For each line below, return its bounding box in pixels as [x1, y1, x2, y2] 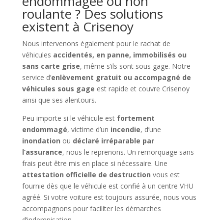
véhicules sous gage [22, 83, 95, 93]
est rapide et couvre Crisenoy [94, 83, 190, 93]
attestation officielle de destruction [22, 169, 151, 179]
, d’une [140, 124, 161, 134]
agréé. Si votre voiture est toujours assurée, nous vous [22, 192, 196, 202]
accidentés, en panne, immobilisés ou [53, 50, 187, 59]
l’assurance [22, 147, 62, 157]
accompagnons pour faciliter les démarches [22, 203, 161, 213]
